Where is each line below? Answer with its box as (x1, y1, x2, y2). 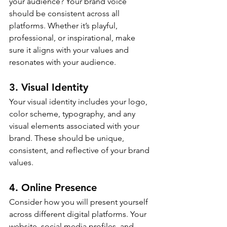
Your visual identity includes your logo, (9, 97, 149, 107)
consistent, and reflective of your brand (9, 145, 152, 156)
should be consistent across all (9, 9, 122, 19)
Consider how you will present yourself (9, 197, 150, 207)
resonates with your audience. (9, 57, 116, 67)
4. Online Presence (9, 181, 97, 194)
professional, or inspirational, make (9, 33, 137, 43)
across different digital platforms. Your (9, 209, 148, 219)
